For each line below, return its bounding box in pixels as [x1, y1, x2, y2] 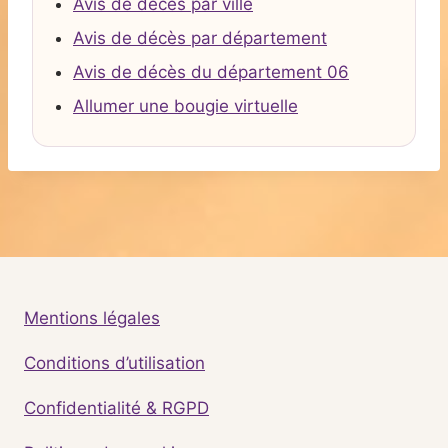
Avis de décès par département [73, 28, 327, 49]
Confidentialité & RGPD [24, 398, 209, 419]
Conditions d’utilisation [24, 353, 205, 374]
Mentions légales [24, 308, 160, 329]
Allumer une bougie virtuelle [73, 96, 298, 117]
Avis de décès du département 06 [73, 62, 349, 83]
